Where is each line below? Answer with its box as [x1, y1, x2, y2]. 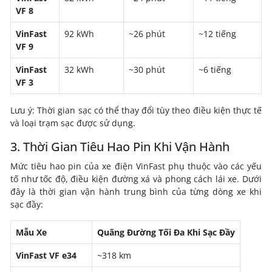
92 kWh [64, 28, 94, 40]
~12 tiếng [199, 28, 236, 40]
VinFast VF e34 [16, 250, 76, 262]
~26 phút [129, 28, 165, 40]
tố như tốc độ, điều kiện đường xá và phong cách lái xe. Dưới [10, 173, 262, 185]
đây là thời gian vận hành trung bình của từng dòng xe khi [10, 186, 262, 198]
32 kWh [64, 64, 94, 76]
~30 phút [129, 64, 165, 76]
